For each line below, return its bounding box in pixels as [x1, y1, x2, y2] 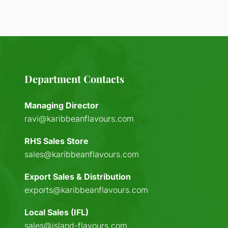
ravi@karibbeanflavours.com [24, 113, 134, 124]
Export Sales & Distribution [24, 172, 131, 182]
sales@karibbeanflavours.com [24, 149, 139, 159]
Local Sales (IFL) [24, 207, 89, 217]
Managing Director [24, 100, 99, 110]
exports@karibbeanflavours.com [24, 185, 149, 195]
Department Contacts [24, 72, 125, 85]
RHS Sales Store [24, 136, 89, 146]
